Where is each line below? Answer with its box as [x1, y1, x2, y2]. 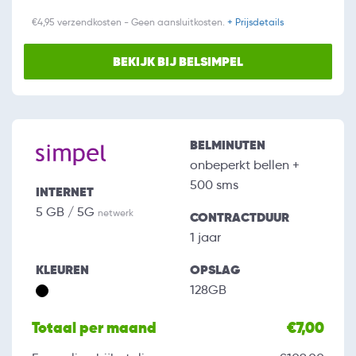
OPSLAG [190, 261, 240, 279]
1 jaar [190, 230, 221, 246]
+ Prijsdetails [227, 16, 284, 29]
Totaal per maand [32, 318, 157, 339]
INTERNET [36, 184, 94, 201]
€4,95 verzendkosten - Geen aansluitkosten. [32, 16, 227, 29]
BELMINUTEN [190, 137, 265, 154]
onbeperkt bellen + [190, 157, 300, 173]
